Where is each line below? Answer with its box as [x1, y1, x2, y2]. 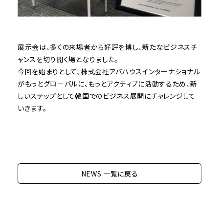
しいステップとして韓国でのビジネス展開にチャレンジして [17, 91, 196, 101]
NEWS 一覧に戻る [81, 169, 138, 179]
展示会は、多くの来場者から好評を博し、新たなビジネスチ [17, 42, 197, 52]
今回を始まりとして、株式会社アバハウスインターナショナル [17, 66, 200, 77]
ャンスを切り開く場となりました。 [17, 54, 119, 65]
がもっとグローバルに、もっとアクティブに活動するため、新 [17, 79, 197, 89]
